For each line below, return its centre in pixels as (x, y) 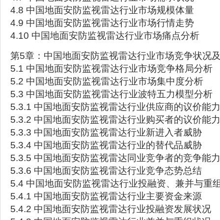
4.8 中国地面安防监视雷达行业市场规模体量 (102, 10)
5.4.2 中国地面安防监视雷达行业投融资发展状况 (111, 209)
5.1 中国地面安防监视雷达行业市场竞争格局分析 (111, 69)
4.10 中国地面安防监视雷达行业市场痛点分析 (105, 36)
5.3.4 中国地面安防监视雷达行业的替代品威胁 (106, 145)
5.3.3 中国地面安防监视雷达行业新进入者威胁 (106, 132)
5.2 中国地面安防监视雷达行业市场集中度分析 (107, 81)
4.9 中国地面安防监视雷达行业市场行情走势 (102, 23)
